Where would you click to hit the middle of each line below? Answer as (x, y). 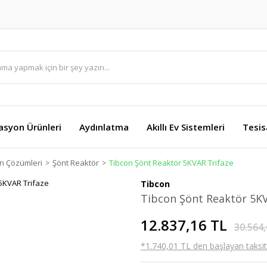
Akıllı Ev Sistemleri (186, 127)
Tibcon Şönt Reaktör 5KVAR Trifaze (171, 163)
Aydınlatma (104, 127)
